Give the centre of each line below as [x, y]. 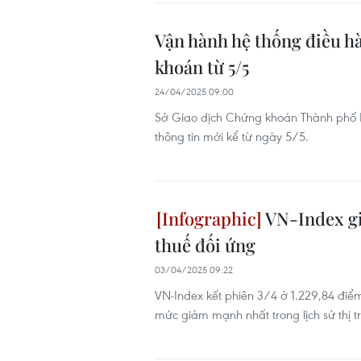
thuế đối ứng [205, 245]
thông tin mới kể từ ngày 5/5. [232, 136]
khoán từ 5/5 [202, 67]
